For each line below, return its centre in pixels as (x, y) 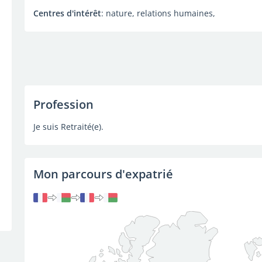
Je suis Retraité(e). (68, 127)
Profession (63, 104)
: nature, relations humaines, (158, 13)
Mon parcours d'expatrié (103, 174)
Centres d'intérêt (67, 13)
